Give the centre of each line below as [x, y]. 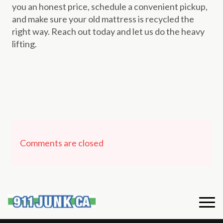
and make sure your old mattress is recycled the [103, 19]
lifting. [24, 44]
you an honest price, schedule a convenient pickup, [110, 7]
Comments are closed [62, 143]
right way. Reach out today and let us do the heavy [108, 32]
